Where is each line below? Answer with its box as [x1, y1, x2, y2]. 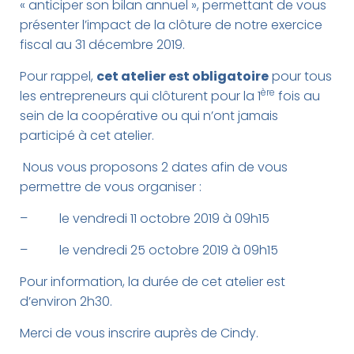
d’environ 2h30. [20, 292, 112, 311]
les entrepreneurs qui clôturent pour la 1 [20, 87, 261, 105]
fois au [275, 87, 320, 105]
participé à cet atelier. [20, 126, 154, 145]
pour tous [269, 67, 332, 85]
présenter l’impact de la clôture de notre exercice [20, 16, 322, 34]
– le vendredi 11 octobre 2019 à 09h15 [20, 209, 269, 228]
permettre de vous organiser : [20, 178, 201, 196]
